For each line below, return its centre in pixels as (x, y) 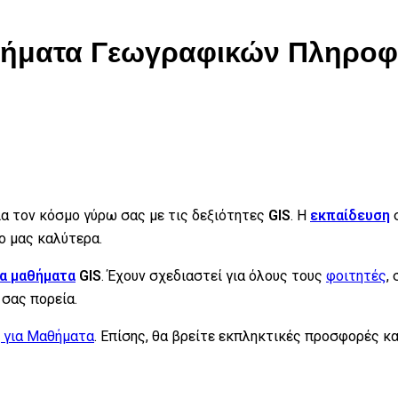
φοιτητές (356, 275)
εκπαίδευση (350, 215)
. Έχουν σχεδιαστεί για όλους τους (214, 275)
